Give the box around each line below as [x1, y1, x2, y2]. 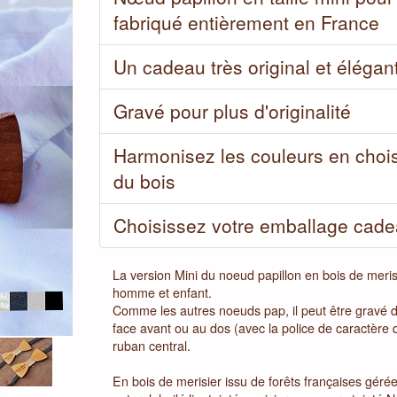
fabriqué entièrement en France [113, 9, 379, 35]
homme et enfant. [112, 284, 212, 301]
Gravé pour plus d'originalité [113, 97, 351, 124]
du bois [113, 167, 175, 194]
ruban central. [112, 337, 191, 354]
